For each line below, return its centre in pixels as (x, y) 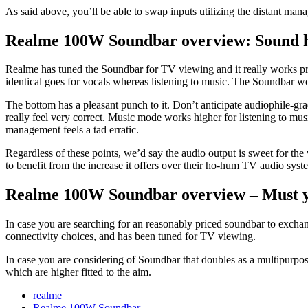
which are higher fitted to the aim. (78, 272)
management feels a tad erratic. (72, 130)
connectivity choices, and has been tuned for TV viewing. (132, 236)
